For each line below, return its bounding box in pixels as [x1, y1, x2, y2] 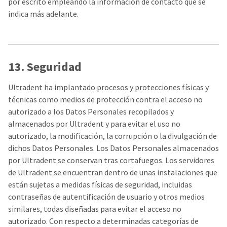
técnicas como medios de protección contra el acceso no [8, 94, 203, 104]
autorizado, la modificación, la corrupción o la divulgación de [8, 131, 217, 141]
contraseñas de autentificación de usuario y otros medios [8, 192, 205, 202]
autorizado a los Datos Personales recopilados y [8, 106, 174, 117]
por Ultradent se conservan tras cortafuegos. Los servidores [8, 155, 214, 165]
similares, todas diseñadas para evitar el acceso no [8, 204, 181, 214]
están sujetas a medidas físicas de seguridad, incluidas [8, 179, 192, 190]
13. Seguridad [8, 59, 82, 74]
